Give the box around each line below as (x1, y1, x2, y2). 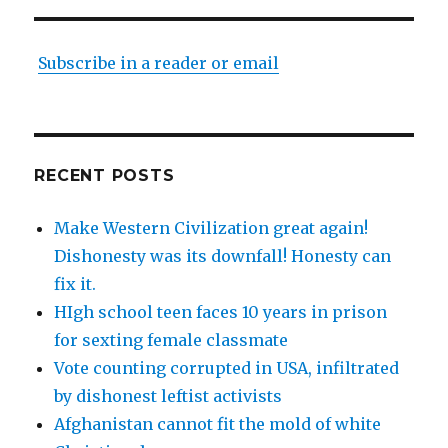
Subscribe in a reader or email (38, 52, 280, 73)
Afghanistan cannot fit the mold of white (54, 413, 382, 434)
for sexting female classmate (54, 329, 289, 350)
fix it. (54, 273, 97, 294)
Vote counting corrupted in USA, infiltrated (54, 357, 400, 378)
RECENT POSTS (34, 165, 175, 185)
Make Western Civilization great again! (54, 217, 369, 238)
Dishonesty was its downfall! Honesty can (54, 245, 392, 266)
